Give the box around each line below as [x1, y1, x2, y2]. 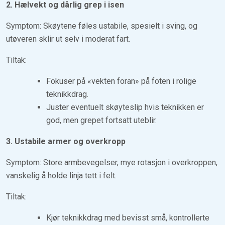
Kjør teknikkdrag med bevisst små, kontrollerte [46, 212, 209, 222]
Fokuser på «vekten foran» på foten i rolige [46, 76, 196, 86]
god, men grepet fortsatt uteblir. [46, 115, 157, 125]
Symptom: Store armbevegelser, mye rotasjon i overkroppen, [6, 157, 217, 167]
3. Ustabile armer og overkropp [6, 136, 126, 146]
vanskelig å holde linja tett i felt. [6, 170, 117, 180]
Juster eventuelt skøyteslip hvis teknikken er [46, 102, 204, 112]
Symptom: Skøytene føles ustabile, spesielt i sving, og [6, 21, 197, 31]
